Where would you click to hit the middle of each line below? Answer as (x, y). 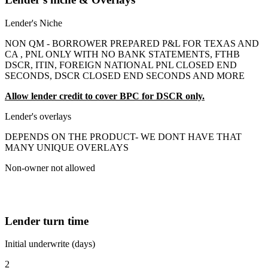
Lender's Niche (33, 23)
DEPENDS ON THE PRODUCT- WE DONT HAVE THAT (123, 137)
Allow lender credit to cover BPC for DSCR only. (105, 96)
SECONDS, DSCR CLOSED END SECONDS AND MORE (125, 76)
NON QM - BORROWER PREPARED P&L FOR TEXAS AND (132, 44)
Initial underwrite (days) (50, 244)
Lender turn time (47, 221)
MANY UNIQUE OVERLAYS (67, 148)
